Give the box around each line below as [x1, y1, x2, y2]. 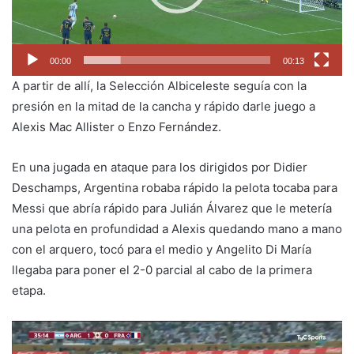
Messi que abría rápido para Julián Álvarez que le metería [12, 200, 332, 216]
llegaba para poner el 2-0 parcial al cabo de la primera [12, 262, 312, 277]
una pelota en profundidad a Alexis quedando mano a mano [12, 220, 342, 236]
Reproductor [11, 322, 81, 337]
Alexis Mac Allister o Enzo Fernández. [12, 119, 221, 134]
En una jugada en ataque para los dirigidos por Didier [12, 159, 307, 175]
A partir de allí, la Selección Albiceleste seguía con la [12, 77, 307, 93]
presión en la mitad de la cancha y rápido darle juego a [12, 98, 315, 114]
